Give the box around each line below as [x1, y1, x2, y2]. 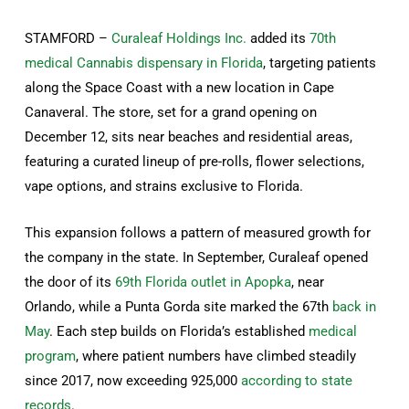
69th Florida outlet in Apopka [115, 274, 292, 291]
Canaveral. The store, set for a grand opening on [25, 104, 318, 121]
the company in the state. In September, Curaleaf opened [25, 249, 369, 267]
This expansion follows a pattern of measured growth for [25, 225, 372, 242]
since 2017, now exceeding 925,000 [25, 372, 242, 390]
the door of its [25, 274, 116, 291]
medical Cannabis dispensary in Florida [25, 55, 264, 72]
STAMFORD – [25, 30, 112, 47]
